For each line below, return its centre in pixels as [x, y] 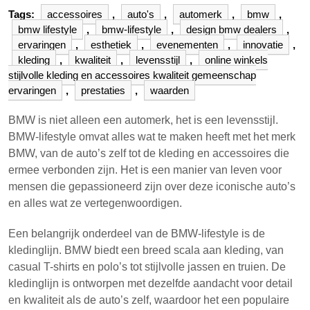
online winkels [236, 60]
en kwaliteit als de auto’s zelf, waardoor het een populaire [149, 300]
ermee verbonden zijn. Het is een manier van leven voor [145, 170]
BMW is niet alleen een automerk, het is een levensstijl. [143, 120]
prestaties [103, 90]
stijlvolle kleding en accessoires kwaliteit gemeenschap [132, 75]
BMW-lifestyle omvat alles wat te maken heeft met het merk [152, 137]
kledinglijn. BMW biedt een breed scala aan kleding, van [146, 250]
